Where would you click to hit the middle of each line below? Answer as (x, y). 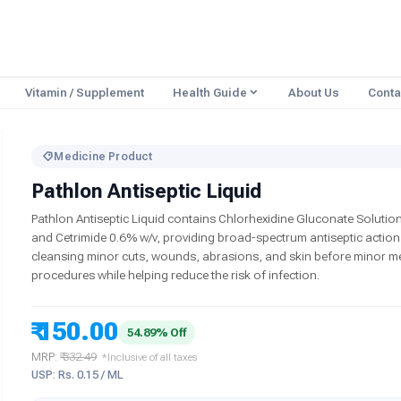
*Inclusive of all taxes (150, 357)
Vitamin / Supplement (85, 92)
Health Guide (210, 92)
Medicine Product (103, 157)
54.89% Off (157, 332)
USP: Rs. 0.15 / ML (78, 375)
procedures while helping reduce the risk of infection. (176, 275)
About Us (314, 92)
